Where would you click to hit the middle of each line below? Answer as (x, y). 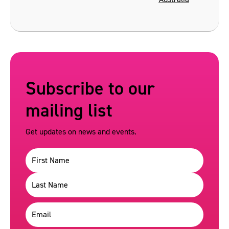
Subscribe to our (90, 88)
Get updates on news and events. (81, 131)
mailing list (69, 110)
